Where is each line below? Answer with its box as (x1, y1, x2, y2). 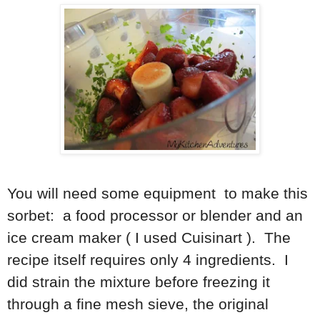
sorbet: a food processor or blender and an (7, 207, 303, 224)
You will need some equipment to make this (7, 185, 308, 202)
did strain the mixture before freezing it (7, 274, 270, 291)
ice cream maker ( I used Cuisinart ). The (7, 229, 291, 246)
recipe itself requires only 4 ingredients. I (7, 251, 289, 269)
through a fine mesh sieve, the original (7, 296, 269, 313)
